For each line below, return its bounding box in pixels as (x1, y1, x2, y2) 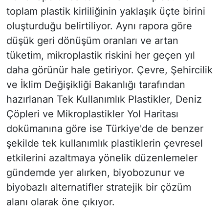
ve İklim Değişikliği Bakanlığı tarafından (6, 79, 185, 91)
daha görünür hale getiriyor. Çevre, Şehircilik (6, 64, 213, 76)
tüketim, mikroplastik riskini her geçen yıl (6, 49, 195, 62)
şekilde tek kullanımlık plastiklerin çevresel (6, 137, 203, 150)
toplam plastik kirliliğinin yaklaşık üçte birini (6, 5, 205, 18)
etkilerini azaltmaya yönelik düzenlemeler (6, 152, 197, 164)
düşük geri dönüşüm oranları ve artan (6, 35, 178, 47)
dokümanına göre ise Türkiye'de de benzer (6, 123, 203, 135)
